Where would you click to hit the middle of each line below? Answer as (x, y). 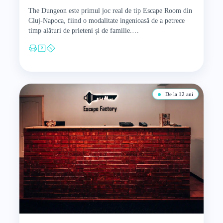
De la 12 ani (179, 94)
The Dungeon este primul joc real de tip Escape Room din (110, 11)
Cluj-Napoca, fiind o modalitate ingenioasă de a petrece (106, 21)
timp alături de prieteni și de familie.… (83, 31)
